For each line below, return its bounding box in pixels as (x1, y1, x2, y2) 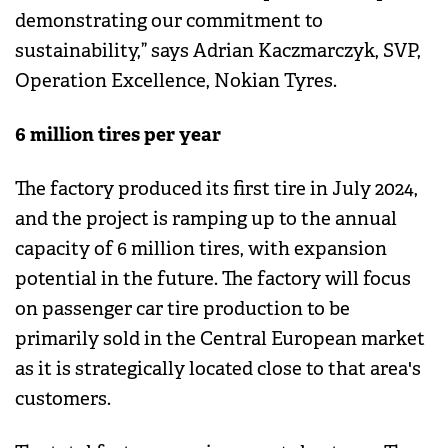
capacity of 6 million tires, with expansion (15, 237, 387, 262)
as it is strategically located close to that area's (15, 357, 421, 382)
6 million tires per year (15, 122, 221, 148)
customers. (15, 387, 111, 412)
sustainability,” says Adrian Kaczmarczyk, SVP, (15, 39, 421, 64)
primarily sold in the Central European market (15, 327, 425, 352)
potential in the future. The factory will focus (15, 267, 411, 292)
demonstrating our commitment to (15, 9, 323, 34)
